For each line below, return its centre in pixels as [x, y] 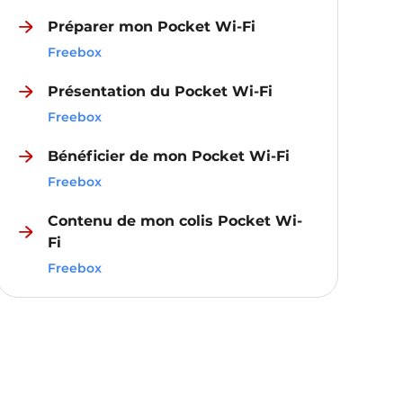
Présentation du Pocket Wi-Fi [161, 91]
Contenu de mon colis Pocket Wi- [175, 221]
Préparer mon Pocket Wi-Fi [152, 27]
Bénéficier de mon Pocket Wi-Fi [169, 156]
